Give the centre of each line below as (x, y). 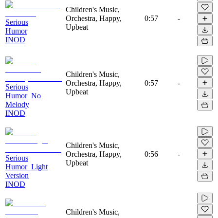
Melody (17, 104)
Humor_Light (27, 166)
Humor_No (23, 95)
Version (17, 175)
